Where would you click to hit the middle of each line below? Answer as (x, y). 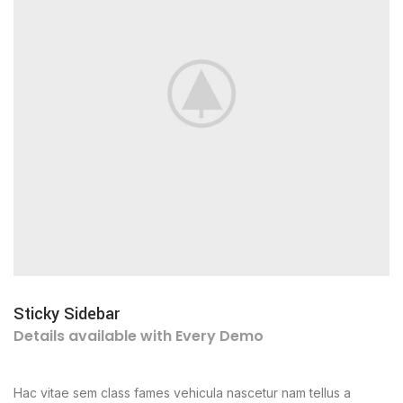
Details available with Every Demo (139, 336)
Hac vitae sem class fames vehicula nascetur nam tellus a (182, 393)
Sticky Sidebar (67, 314)
